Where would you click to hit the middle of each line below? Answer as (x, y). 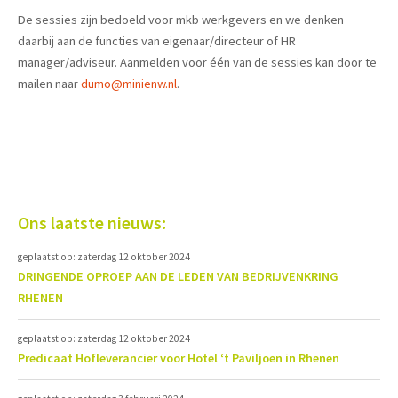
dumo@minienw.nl (129, 84)
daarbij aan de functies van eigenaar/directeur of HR (157, 41)
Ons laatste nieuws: (92, 223)
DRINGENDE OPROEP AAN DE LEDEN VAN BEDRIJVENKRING (178, 277)
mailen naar (49, 84)
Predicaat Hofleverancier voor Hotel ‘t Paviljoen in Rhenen (179, 358)
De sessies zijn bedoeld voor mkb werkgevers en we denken (181, 20)
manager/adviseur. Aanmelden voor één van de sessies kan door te (197, 63)
